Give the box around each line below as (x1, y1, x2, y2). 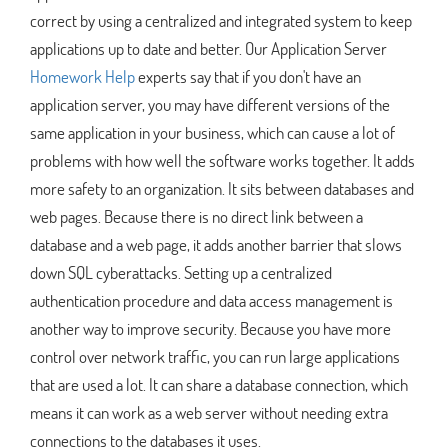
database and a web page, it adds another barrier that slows (30, 232, 402, 256)
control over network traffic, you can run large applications (30, 344, 400, 368)
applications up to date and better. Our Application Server (30, 36, 387, 60)
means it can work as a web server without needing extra (30, 400, 388, 424)
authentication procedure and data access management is (30, 288, 393, 312)
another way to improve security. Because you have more (30, 316, 391, 340)
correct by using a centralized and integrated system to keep (30, 8, 412, 32)
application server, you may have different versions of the (30, 92, 390, 116)
